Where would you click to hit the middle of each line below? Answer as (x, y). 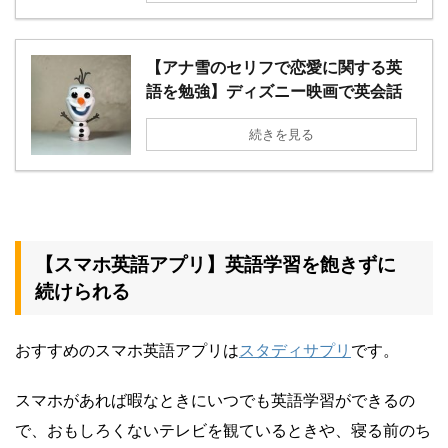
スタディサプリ (295, 350)
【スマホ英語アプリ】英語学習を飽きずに (215, 265)
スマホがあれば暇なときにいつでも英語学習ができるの (215, 400)
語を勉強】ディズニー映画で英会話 (274, 91)
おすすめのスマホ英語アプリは (127, 350)
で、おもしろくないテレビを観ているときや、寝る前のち (223, 430)
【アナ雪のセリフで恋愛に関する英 (274, 67)
